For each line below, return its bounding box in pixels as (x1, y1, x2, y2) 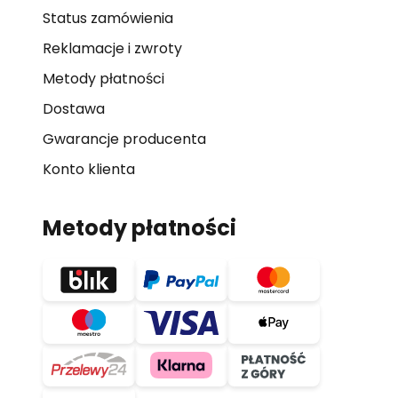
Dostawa (43, 99, 105, 119)
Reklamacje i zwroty (43, 38, 182, 59)
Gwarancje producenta (43, 129, 206, 149)
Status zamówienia (43, 8, 173, 28)
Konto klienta (43, 159, 135, 179)
